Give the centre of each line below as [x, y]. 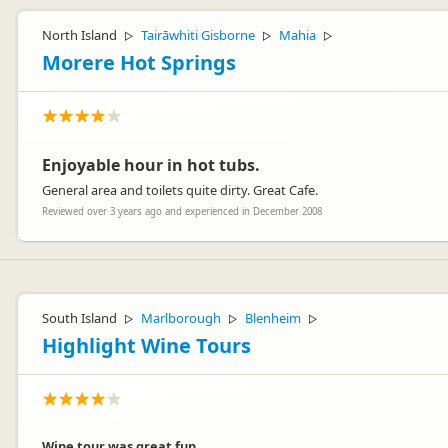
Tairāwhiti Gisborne [198, 35]
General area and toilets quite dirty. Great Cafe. [180, 190]
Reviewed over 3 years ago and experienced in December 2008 [182, 211]
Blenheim [273, 318]
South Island [79, 318]
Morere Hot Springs [139, 62]
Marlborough [181, 318]
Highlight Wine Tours [146, 345]
